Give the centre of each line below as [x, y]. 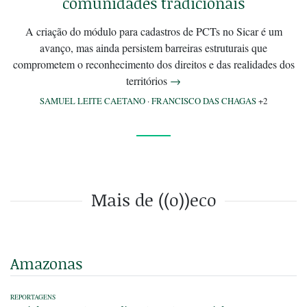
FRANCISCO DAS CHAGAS [204, 100]
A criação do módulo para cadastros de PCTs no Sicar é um [153, 31]
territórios [148, 80]
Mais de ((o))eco [153, 199]
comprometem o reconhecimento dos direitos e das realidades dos [153, 64]
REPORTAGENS [33, 297]
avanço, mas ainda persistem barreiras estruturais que [153, 47]
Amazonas [46, 263]
